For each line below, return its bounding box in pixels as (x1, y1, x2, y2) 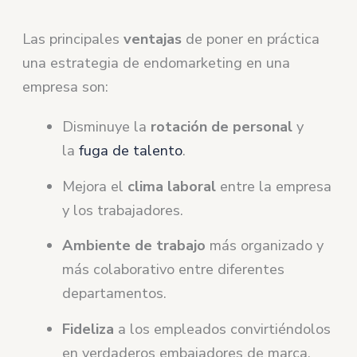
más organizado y (206, 236, 324, 256)
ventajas (124, 29, 182, 49)
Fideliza (62, 320, 115, 339)
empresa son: (22, 77, 109, 97)
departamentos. (62, 284, 167, 304)
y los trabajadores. (62, 200, 184, 220)
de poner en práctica (182, 29, 320, 49)
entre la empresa (216, 176, 332, 196)
